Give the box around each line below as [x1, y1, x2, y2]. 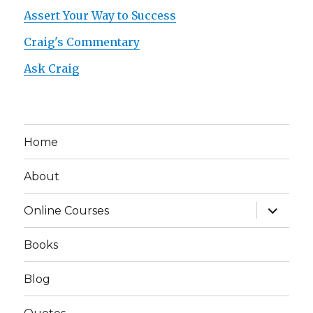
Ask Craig [24, 61, 80, 76]
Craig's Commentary [24, 35, 140, 50]
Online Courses [24, 203, 110, 217]
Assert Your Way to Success [24, 8, 177, 23]
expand [255, 201, 304, 214]
